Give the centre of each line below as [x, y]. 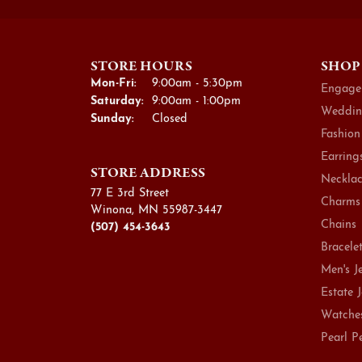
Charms [341, 202]
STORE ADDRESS [148, 172]
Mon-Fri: [114, 83]
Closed [170, 119]
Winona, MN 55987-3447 [156, 210]
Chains [339, 225]
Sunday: [112, 119]
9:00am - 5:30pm [197, 83]
